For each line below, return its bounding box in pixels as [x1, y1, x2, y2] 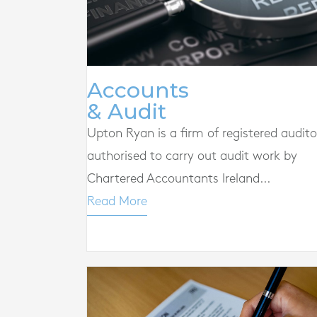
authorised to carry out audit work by [87, 149, 297, 162]
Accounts [87, 76, 189, 103]
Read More [87, 195, 147, 207]
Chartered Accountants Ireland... [87, 172, 270, 185]
